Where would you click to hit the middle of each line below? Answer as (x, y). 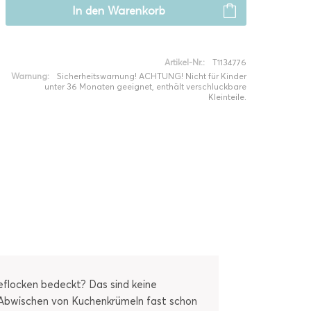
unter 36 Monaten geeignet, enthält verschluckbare (145, 86)
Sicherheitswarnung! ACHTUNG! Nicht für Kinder (151, 76)
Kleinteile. (227, 97)
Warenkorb (136, 11)
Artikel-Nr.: (184, 62)
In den (88, 11)
